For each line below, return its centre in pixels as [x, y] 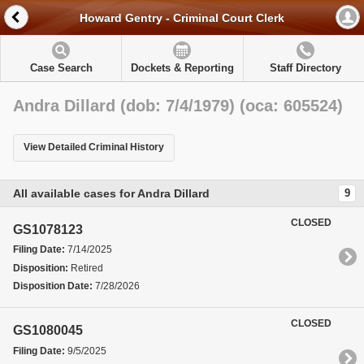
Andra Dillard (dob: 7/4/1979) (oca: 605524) [178, 106]
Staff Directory [305, 68]
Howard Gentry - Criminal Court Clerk [182, 18]
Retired [86, 268]
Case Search [61, 68]
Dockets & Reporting [182, 68]
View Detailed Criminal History [94, 147]
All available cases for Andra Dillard [111, 193]
